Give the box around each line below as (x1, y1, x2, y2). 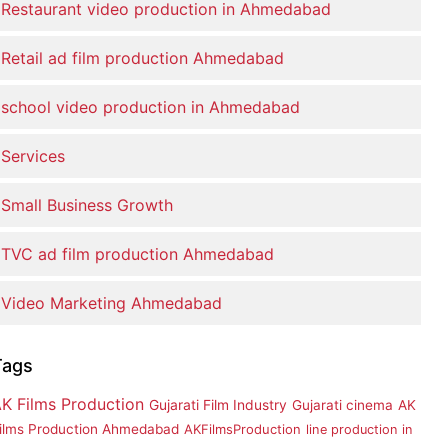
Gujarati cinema (292, 397, 393, 413)
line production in (306, 422, 413, 437)
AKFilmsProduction (184, 421, 301, 437)
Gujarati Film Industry (149, 396, 287, 413)
